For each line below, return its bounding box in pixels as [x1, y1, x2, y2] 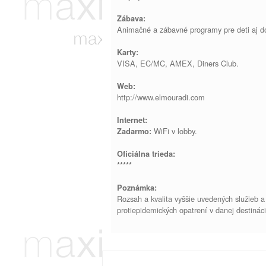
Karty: [117, 47, 138, 58]
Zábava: [117, 13, 145, 24]
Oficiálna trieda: [117, 148, 175, 159]
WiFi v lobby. [151, 125, 197, 137]
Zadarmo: [117, 126, 151, 137]
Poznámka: [117, 182, 157, 193]
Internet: [117, 115, 147, 125]
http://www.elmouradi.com [117, 91, 205, 103]
